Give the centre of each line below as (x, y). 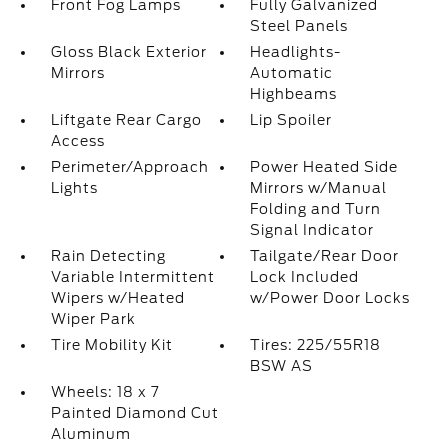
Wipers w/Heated (117, 298)
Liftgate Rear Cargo (126, 120)
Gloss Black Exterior (128, 52)
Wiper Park (93, 319)
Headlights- (296, 52)
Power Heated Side (324, 167)
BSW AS (282, 366)
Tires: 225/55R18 (316, 345)
